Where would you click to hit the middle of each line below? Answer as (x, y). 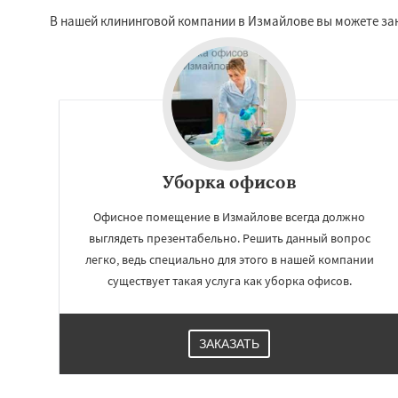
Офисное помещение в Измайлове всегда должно (229, 217)
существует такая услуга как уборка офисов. (229, 281)
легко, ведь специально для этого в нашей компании (229, 259)
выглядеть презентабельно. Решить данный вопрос (229, 238)
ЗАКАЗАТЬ (229, 344)
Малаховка (327, 358)
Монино (318, 374)
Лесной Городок (340, 341)
